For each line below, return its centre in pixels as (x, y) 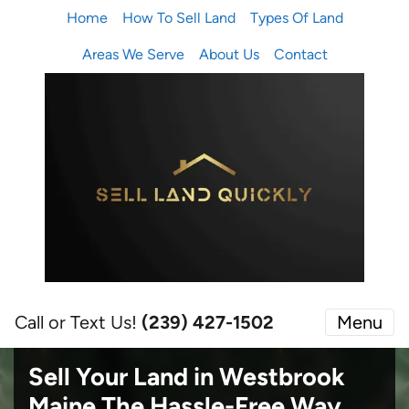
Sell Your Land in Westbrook (187, 376)
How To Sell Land (178, 18)
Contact (300, 54)
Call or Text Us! (78, 322)
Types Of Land (296, 18)
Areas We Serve (133, 54)
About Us (229, 54)
